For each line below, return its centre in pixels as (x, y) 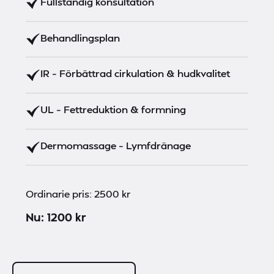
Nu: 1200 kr (56, 217)
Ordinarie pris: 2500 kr (78, 194)
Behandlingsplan (80, 37)
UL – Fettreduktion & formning (113, 109)
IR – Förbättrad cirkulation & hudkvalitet (135, 73)
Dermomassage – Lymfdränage (116, 146)
